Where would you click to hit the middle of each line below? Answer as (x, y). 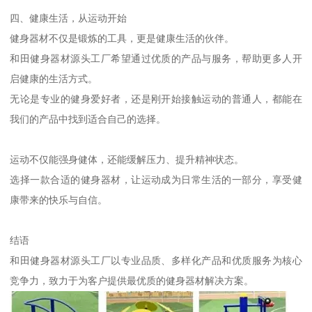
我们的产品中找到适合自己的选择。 (88, 119)
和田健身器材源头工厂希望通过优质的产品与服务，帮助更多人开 (156, 58)
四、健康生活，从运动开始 (69, 18)
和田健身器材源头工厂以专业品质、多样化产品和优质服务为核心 (156, 260)
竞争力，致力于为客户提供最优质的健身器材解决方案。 (132, 280)
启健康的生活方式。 (54, 78)
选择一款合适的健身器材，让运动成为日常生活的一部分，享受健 (156, 179)
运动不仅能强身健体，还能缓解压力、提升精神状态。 (127, 159)
